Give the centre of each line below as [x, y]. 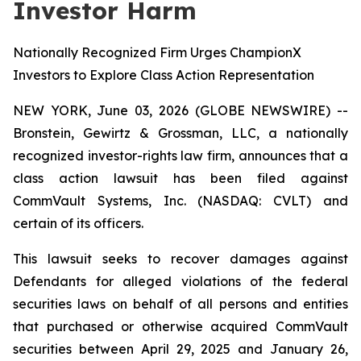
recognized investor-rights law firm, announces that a [180, 156]
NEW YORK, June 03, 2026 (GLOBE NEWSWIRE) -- [180, 110]
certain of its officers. [78, 223]
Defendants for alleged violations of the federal [180, 281]
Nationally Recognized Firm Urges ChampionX [157, 52]
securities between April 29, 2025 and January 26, [180, 349]
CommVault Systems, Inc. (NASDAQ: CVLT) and [180, 201]
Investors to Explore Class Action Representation [164, 75]
